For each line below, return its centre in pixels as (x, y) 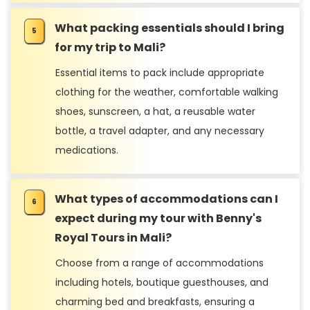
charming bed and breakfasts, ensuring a (155, 301)
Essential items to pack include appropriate (160, 72)
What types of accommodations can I (166, 199)
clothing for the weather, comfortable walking (167, 92)
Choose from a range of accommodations (159, 263)
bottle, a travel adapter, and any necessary (160, 130)
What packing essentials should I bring (170, 28)
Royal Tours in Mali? (113, 237)
